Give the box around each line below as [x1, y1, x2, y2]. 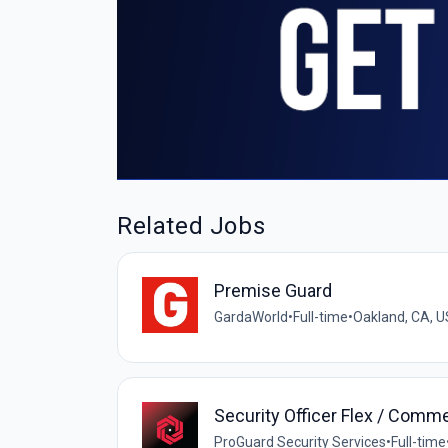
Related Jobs [117, 212, 266, 241]
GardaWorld [214, 309, 288, 326]
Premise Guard [214, 280, 332, 302]
